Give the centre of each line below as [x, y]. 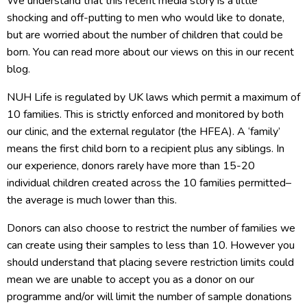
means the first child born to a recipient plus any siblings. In [146, 149]
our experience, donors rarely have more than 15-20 [131, 166]
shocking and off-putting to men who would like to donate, [146, 18]
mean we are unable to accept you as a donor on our [131, 280]
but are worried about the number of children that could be [145, 35]
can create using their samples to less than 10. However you [151, 245]
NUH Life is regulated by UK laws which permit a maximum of [153, 97]
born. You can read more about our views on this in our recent [150, 52]
